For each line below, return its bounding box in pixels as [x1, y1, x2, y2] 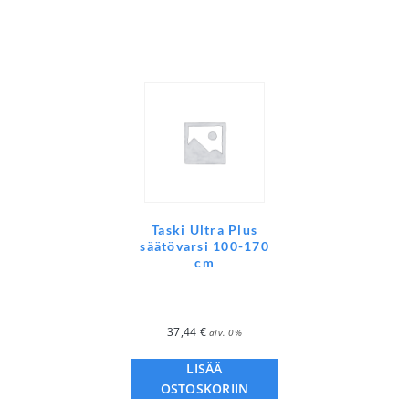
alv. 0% [209, 326, 242, 340]
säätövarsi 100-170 [140, 238, 269, 255]
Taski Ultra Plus [152, 222, 257, 238]
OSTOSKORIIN [160, 380, 249, 398]
